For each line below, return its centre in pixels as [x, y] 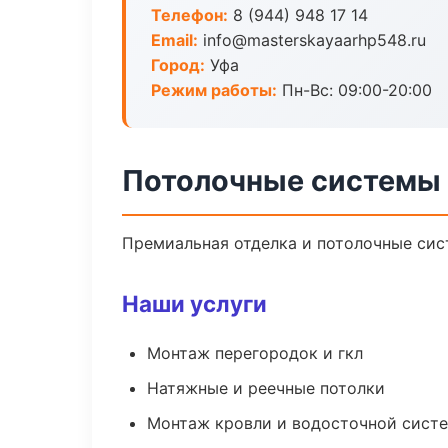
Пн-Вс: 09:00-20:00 [354, 90]
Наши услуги [194, 303]
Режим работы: [214, 90]
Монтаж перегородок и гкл [255, 353]
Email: [174, 40]
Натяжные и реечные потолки [266, 388]
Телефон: [189, 15]
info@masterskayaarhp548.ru [312, 40]
